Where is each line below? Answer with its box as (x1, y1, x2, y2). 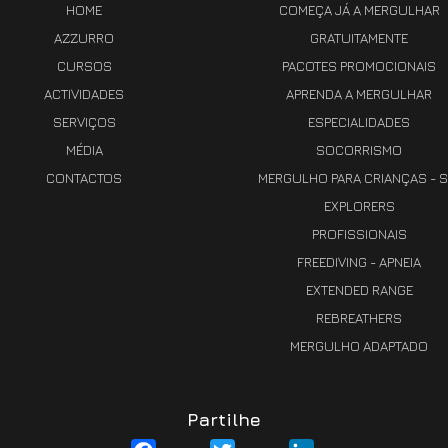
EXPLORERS (323, 198, 395, 214)
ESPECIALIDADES (308, 114, 410, 130)
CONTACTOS (46, 170, 122, 186)
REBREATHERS (316, 310, 402, 326)
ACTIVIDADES (44, 86, 124, 102)
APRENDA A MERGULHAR (286, 86, 432, 102)
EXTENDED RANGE (305, 282, 413, 298)
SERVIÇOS (52, 114, 116, 130)
